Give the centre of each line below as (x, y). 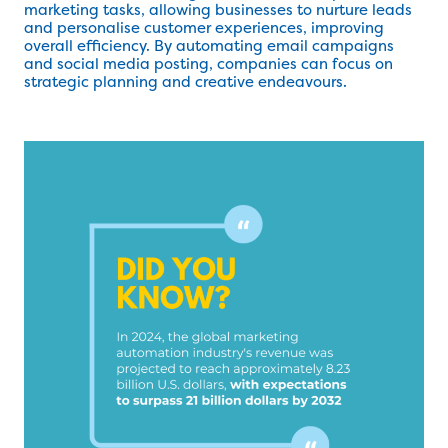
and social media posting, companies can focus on (208, 63)
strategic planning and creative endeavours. (185, 81)
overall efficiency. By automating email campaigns (209, 45)
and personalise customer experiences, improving (204, 27)
